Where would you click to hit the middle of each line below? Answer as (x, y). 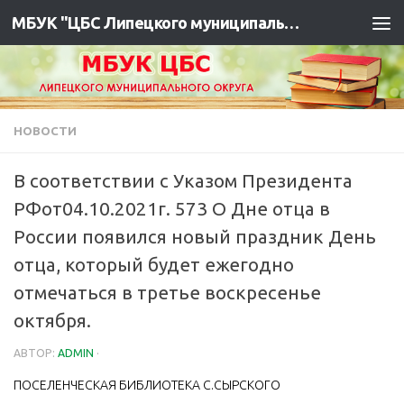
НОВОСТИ (45, 131)
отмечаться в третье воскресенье (167, 293)
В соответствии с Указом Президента (183, 181)
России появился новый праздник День (195, 237)
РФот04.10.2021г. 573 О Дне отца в (172, 209)
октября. (52, 321)
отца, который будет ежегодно (154, 265)
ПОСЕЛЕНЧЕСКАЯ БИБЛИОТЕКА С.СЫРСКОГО (147, 385)
